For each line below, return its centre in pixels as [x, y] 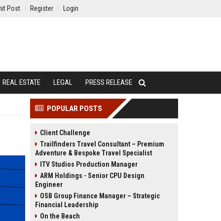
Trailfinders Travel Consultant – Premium [102, 144]
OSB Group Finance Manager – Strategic [100, 196]
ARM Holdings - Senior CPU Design [92, 176]
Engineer [49, 184]
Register [42, 8]
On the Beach [60, 216]
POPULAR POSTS [74, 109]
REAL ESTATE [21, 82]
